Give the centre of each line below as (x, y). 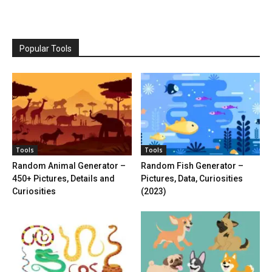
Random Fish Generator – (192, 165)
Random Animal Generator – (69, 165)
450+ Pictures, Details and (63, 178)
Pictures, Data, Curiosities (192, 178)
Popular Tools (46, 49)
